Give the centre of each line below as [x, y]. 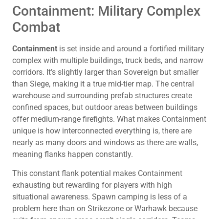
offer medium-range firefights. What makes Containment [109, 119]
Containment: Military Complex [106, 11]
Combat [36, 27]
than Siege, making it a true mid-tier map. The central [103, 84]
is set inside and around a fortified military [131, 49]
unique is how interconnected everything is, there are [102, 131]
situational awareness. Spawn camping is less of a [100, 197]
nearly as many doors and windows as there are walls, [105, 143]
